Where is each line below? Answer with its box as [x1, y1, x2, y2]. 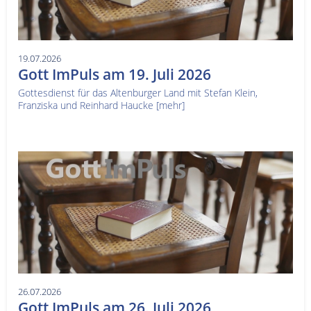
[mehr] [156, 98, 185, 112]
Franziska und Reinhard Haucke [18, 98, 156, 112]
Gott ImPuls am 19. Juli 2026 [18, 64, 211, 84]
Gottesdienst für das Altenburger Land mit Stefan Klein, [18, 85, 258, 99]
